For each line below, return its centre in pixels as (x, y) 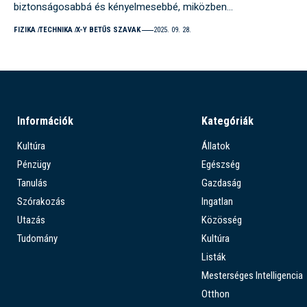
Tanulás (32, 183)
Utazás (31, 220)
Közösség (221, 220)
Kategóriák (227, 121)
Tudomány (37, 239)
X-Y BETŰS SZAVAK (108, 30)
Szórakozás (41, 202)
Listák (213, 257)
